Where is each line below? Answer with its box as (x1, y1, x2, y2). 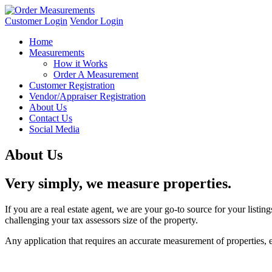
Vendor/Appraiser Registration (29, 91, 146, 101)
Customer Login (5, 16, 67, 26)
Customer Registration (29, 80, 115, 90)
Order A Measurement (53, 69, 138, 80)
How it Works (53, 58, 107, 69)
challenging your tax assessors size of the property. (5, 214, 198, 225)
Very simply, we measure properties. (5, 175, 231, 191)
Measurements (29, 47, 84, 58)
